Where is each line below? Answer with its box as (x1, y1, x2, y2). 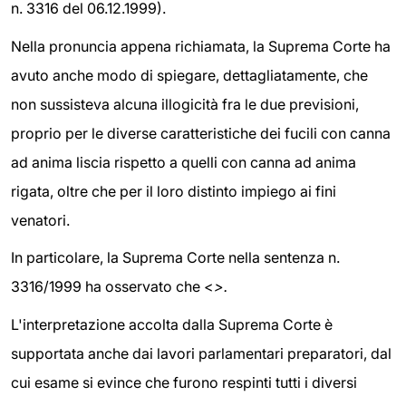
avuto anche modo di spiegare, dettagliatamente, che (11, 65, 368, 84)
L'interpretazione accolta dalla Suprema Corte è (11, 315, 333, 334)
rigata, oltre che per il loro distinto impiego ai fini (11, 181, 336, 200)
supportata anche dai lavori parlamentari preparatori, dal (11, 344, 391, 363)
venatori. (11, 210, 70, 229)
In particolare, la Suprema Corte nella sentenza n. (11, 248, 340, 267)
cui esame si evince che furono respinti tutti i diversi (11, 373, 357, 392)
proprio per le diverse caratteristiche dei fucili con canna (11, 123, 391, 142)
